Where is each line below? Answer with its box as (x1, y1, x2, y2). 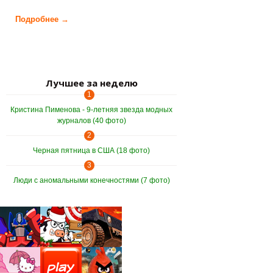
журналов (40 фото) (57, 117, 126, 125)
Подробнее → (15, 14, 69, 24)
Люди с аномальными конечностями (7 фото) (13, 177, 170, 185)
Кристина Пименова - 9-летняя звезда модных (10, 106, 172, 114)
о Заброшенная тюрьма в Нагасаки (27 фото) (69, 14, 246, 24)
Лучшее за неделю (45, 77, 138, 90)
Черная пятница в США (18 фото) (33, 147, 150, 155)
